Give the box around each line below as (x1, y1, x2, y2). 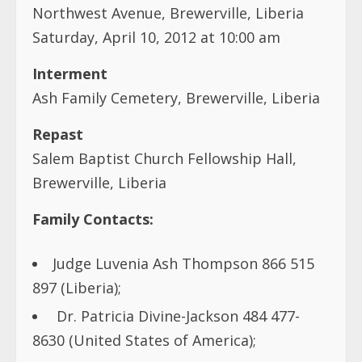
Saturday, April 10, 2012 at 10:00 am (32, 27, 284, 47)
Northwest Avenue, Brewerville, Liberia (32, 2, 304, 23)
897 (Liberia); (32, 277, 121, 297)
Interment (32, 63, 107, 83)
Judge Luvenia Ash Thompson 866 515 (53, 253, 314, 273)
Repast (32, 124, 83, 144)
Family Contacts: (32, 208, 158, 229)
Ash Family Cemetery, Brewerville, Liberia (32, 87, 324, 107)
